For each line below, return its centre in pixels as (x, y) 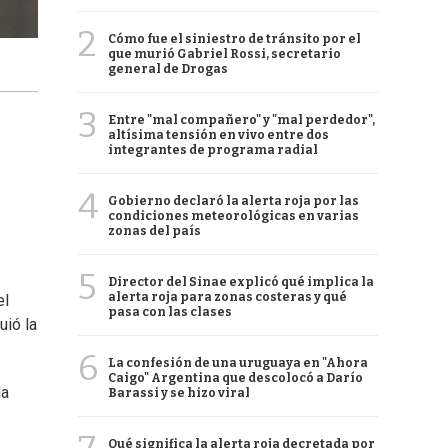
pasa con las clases (170, 312)
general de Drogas (168, 69)
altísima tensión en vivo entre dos (218, 135)
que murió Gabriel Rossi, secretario (224, 54)
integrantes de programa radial (213, 150)
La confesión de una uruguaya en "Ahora (238, 363)
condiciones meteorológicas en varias (233, 216)
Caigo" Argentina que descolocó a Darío (235, 378)
